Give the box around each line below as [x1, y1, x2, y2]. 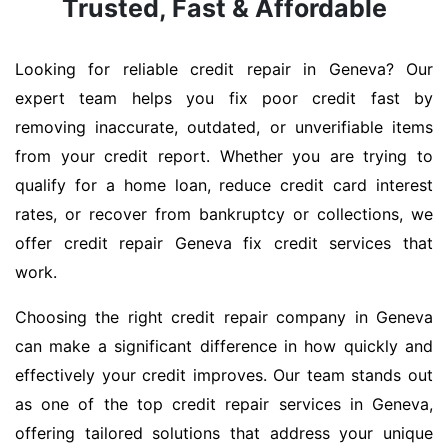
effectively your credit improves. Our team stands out [15, 365, 433, 386]
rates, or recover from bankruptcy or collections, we [15, 204, 433, 225]
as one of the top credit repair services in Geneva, [15, 394, 433, 415]
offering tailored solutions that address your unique [15, 423, 433, 444]
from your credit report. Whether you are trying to [15, 146, 433, 167]
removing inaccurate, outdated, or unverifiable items [15, 117, 433, 138]
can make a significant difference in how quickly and [15, 336, 433, 357]
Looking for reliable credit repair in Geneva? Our [15, 59, 433, 80]
